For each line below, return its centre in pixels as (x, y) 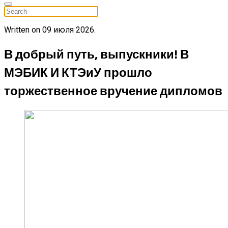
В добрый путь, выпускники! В (96, 54)
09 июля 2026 (68, 30)
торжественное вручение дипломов (113, 90)
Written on (23, 30)
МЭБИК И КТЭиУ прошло (78, 72)
